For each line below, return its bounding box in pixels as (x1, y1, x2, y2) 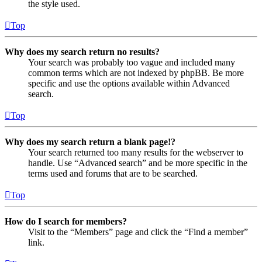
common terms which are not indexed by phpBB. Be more (28, 67, 244, 78)
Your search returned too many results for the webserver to (28, 147, 243, 157)
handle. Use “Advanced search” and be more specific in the (28, 157, 247, 168)
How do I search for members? (5, 216, 127, 226)
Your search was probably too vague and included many (28, 57, 235, 67)
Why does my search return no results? (5, 46, 160, 57)
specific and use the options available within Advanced (28, 78, 230, 88)
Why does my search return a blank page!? (5, 136, 175, 147)
